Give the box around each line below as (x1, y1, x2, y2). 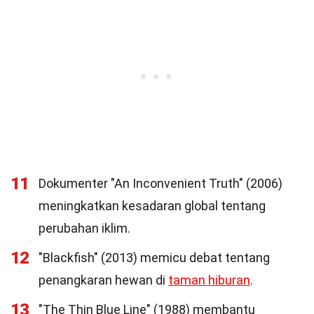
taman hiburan (168, 273, 250, 287)
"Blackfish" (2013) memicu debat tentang (39, 250, 270, 265)
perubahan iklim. (39, 221, 130, 235)
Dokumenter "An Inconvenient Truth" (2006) (39, 176, 282, 191)
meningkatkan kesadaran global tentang (39, 198, 266, 213)
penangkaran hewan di (39, 273, 168, 287)
